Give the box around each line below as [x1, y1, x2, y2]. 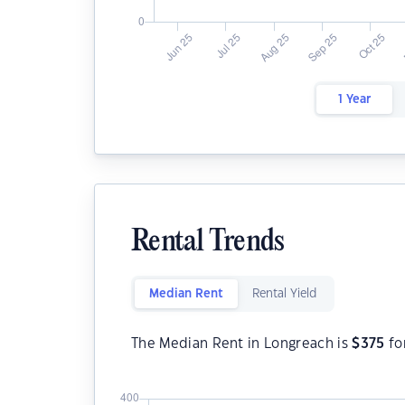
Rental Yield [252, 288, 316, 299]
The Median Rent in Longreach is [131, 337, 353, 351]
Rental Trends [131, 227, 285, 259]
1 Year [337, 94, 371, 105]
